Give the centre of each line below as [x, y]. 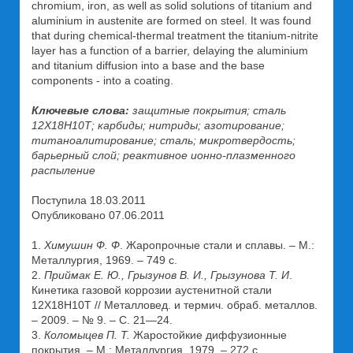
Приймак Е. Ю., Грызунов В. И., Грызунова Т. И [167, 275]
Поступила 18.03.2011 [89, 200]
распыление [63, 170]
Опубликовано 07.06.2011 [98, 215]
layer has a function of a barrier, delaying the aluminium [170, 50]
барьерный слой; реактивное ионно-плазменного [163, 155]
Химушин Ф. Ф [82, 245]
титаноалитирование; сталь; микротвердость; [163, 140]
